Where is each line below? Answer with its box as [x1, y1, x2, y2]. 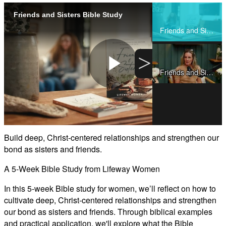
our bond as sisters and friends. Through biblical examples [4, 205, 212, 217]
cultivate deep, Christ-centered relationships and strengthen [4, 194, 216, 206]
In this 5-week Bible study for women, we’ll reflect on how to [4, 182, 216, 194]
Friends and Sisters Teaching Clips [206, 67, 213, 77]
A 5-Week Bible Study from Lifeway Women [4, 162, 160, 175]
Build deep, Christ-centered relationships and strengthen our [4, 131, 219, 143]
